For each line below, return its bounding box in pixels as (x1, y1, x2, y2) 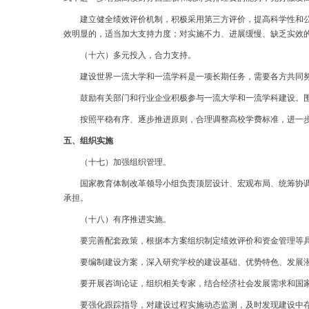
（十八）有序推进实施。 (63, 215, 171, 224)
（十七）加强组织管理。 (63, 157, 171, 167)
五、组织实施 (63, 136, 113, 146)
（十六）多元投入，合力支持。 (63, 50, 196, 60)
